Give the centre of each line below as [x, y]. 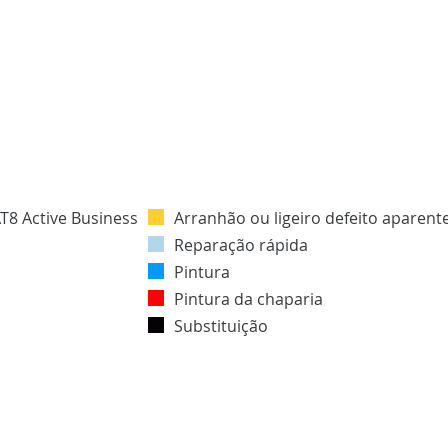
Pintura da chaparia [248, 299]
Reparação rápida [241, 245]
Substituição [221, 326]
